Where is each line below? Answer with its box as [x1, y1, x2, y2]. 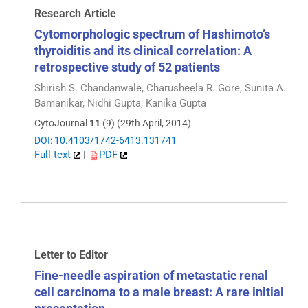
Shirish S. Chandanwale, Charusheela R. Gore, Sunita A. [34, 82, 286, 95]
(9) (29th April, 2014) [100, 117, 191, 129]
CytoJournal [34, 117, 89, 129]
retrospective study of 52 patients [34, 60, 220, 75]
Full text [34, 148, 74, 161]
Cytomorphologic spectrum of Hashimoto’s [34, 27, 270, 42]
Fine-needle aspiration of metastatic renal [34, 268, 268, 283]
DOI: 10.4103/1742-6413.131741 [34, 134, 177, 146]
